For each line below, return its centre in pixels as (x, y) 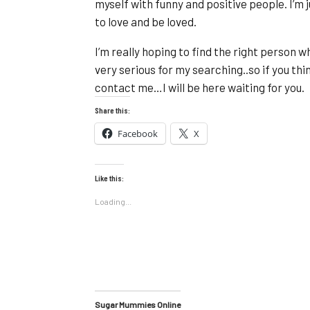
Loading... (113, 201)
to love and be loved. (146, 21)
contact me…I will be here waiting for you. (200, 87)
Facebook (138, 134)
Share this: (112, 110)
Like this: (109, 178)
